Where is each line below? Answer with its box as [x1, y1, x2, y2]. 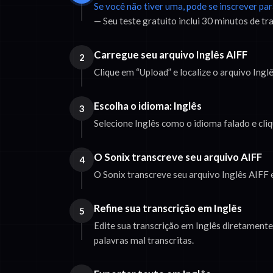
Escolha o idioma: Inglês [94, 99, 202, 113]
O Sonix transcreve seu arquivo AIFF [94, 151, 262, 164]
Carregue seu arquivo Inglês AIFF [94, 48, 247, 62]
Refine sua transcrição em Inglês [94, 202, 242, 215]
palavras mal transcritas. [94, 235, 194, 246]
